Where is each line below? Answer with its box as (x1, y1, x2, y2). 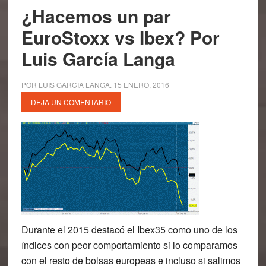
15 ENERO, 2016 (113, 80, 169, 90)
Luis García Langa (21, 46, 175, 71)
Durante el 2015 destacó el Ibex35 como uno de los (21, 223, 237, 236)
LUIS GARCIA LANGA (38, 80, 110, 90)
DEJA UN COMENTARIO (30, 97, 111, 107)
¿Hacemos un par (21, 3, 171, 28)
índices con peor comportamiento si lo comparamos (21, 238, 237, 252)
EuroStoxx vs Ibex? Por (21, 24, 220, 50)
